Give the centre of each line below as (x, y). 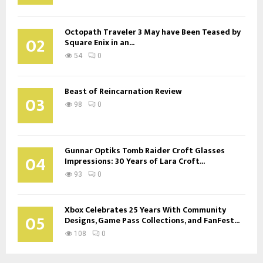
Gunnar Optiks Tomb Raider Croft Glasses (145, 150)
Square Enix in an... (100, 42)
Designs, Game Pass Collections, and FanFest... (152, 220)
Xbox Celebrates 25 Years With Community (145, 210)
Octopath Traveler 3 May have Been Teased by (153, 32)
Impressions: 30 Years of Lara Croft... (135, 161)
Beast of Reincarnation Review (123, 91)
